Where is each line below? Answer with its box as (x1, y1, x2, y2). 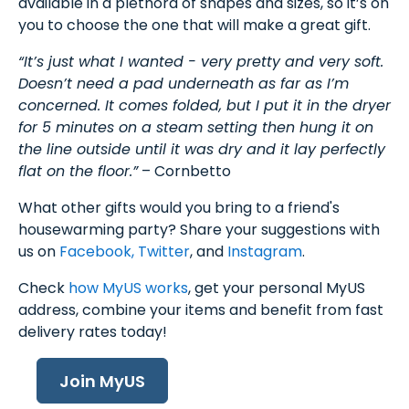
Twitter (138, 240, 190, 262)
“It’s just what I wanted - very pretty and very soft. (18, 50, 383, 72)
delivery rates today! (18, 320, 167, 342)
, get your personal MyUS (188, 277, 365, 299)
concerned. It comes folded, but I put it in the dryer (18, 94, 391, 116)
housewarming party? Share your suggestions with (18, 218, 380, 240)
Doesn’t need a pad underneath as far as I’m (18, 72, 349, 94)
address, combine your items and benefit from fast (18, 299, 383, 320)
